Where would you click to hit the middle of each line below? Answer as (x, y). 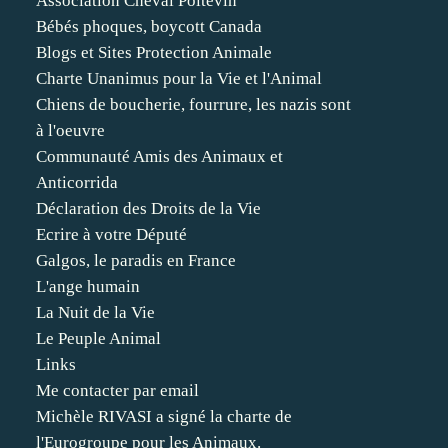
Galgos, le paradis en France (136, 260)
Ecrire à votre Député (111, 234)
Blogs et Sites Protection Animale (154, 52)
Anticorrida (77, 182)
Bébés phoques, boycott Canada (149, 26)
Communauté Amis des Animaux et (159, 156)
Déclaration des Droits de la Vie (148, 208)
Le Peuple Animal (98, 338)
